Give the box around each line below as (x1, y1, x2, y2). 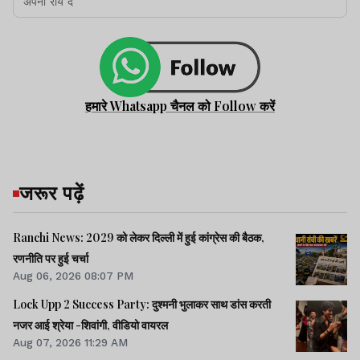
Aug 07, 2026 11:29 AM (13, 336, 128, 350)
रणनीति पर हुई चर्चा (13, 251, 88, 267)
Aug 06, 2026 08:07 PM (13, 269, 133, 283)
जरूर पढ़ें (19, 179, 84, 206)
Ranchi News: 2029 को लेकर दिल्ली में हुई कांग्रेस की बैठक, (13, 230, 264, 246)
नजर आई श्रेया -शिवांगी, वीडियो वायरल (13, 317, 168, 333)
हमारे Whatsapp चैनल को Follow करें (85, 97, 275, 115)
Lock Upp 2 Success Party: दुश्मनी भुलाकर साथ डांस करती (13, 297, 271, 313)
